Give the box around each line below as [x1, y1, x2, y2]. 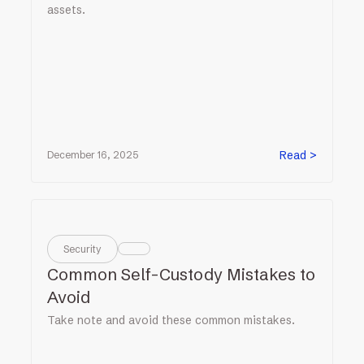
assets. [47, 2, 86, 17]
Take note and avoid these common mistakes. [47, 312, 296, 327]
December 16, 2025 [47, 149, 139, 162]
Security [63, 242, 102, 255]
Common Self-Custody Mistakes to [47, 263, 316, 284]
